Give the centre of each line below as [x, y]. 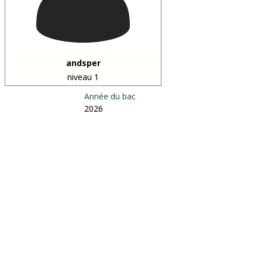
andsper [83, 63]
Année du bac [110, 96]
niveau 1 [83, 77]
